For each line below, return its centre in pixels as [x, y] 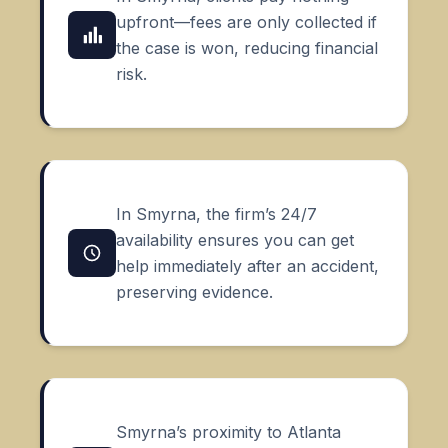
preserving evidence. [194, 292]
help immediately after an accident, [247, 266]
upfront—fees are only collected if [246, 22]
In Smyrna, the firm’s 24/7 [216, 214]
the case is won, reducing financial [247, 48]
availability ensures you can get [235, 240]
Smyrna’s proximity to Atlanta [228, 432]
